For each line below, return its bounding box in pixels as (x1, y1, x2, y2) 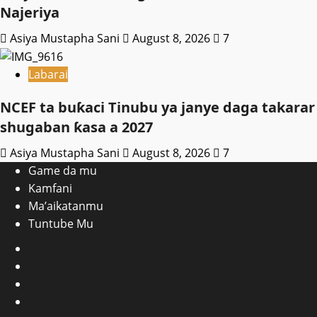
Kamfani (28, 180, 72, 197)
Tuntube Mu (28, 216, 93, 232)
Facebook (28, 240, 79, 256)
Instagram (28, 293, 82, 309)
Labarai (28, 67, 68, 83)
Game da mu (28, 163, 97, 179)
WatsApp (28, 275, 76, 292)
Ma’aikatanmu (28, 198, 103, 214)
